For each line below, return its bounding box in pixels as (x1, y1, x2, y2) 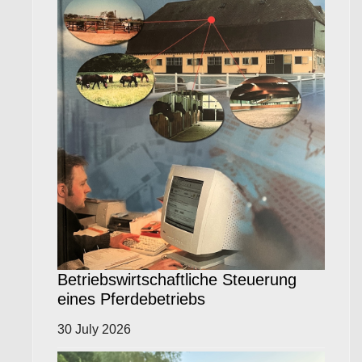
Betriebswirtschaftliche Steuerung (57, 270, 297, 288)
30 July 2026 (57, 322, 131, 336)
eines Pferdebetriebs (57, 289, 205, 308)
